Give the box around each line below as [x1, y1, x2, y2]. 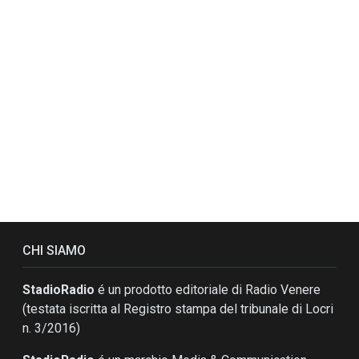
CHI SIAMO [22, 243, 86, 258]
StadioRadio [22, 282, 95, 297]
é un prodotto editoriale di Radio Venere [95, 282, 321, 297]
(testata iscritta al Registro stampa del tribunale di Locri [22, 301, 333, 317]
